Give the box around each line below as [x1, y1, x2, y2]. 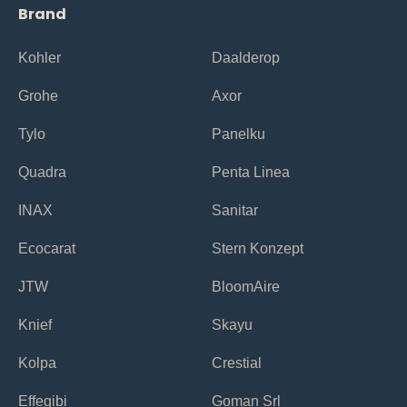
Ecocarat [18, 240, 75, 256]
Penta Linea [212, 164, 290, 180]
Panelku [212, 125, 265, 142]
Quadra [18, 164, 66, 180]
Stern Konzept [212, 240, 303, 256]
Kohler [18, 49, 61, 65]
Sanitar [212, 202, 258, 218]
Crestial [212, 354, 262, 371]
